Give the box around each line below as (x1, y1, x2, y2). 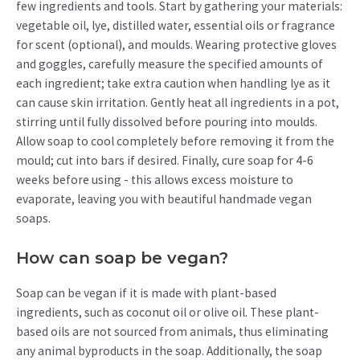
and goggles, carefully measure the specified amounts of (16, 55, 323, 72)
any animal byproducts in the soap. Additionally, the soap (16, 342, 322, 358)
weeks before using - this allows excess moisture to (16, 171, 293, 187)
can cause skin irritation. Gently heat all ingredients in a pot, (16, 94, 339, 110)
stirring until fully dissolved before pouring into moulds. (16, 113, 317, 129)
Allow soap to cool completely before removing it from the (16, 133, 334, 149)
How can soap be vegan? (16, 247, 228, 268)
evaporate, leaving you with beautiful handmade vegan (16, 190, 312, 207)
